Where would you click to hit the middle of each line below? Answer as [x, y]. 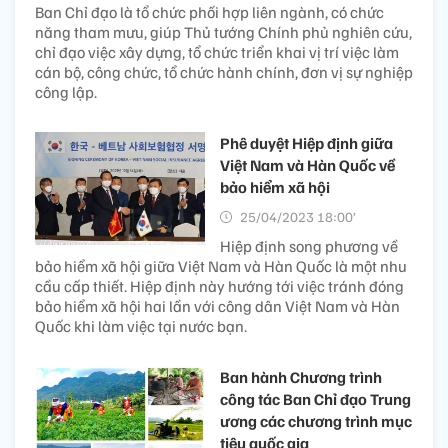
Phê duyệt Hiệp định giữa [306, 142]
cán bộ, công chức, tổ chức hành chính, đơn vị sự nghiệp [224, 71]
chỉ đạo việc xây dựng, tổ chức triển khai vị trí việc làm [217, 51]
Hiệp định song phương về [309, 245]
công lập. [66, 91]
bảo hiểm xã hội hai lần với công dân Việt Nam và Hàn [217, 305]
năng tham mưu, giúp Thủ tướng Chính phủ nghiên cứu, [223, 31]
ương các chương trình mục [316, 420]
